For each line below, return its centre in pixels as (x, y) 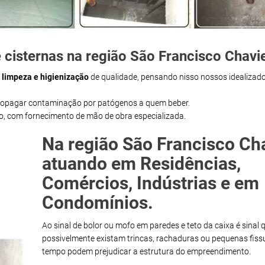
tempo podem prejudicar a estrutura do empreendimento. (146, 252)
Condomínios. (98, 203)
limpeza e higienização (45, 77)
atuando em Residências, (141, 164)
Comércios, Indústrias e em (151, 183)
